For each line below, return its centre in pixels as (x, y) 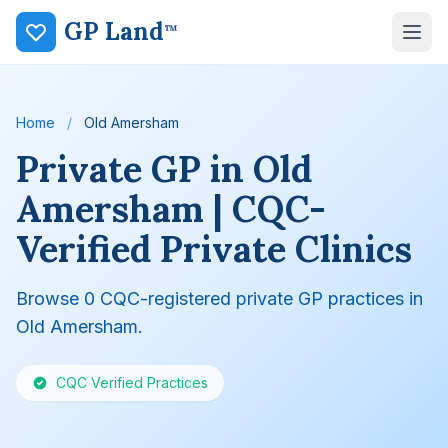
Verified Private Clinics (214, 249)
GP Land (114, 31)
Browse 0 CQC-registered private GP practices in (219, 298)
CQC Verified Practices (132, 382)
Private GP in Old (164, 169)
